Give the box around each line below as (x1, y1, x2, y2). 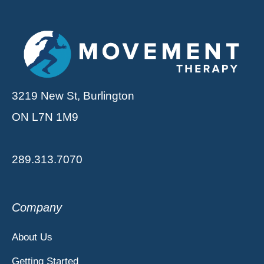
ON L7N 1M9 (12, 110, 78, 123)
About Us (12, 231, 52, 243)
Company (12, 200, 62, 214)
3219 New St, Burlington (12, 89, 134, 102)
